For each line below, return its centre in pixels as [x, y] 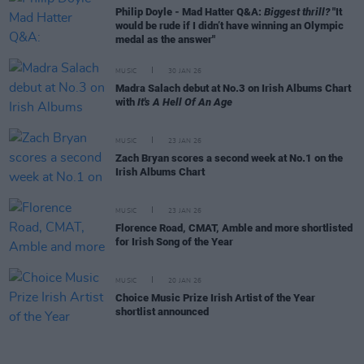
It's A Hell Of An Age [185, 102]
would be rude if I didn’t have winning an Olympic [230, 25]
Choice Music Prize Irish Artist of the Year [215, 298]
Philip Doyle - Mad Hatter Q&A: [190, 11]
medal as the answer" [165, 39]
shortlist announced [162, 312]
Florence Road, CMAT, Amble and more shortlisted [234, 228]
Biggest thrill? [297, 11]
